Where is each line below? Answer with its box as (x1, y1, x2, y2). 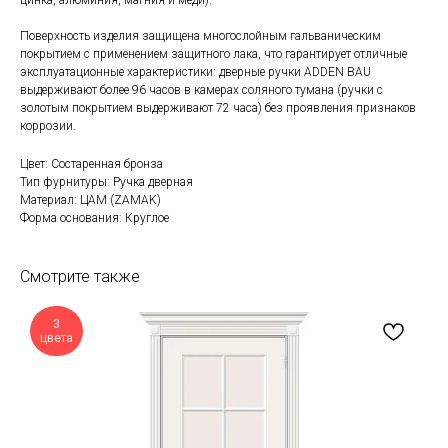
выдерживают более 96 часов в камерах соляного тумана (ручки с (20, 83, 383, 98)
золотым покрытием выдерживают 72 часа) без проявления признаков (20, 101, 416, 116)
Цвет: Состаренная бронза (20, 157, 163, 172)
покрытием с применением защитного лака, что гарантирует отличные (20, 47, 407, 62)
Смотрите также (20, 267, 140, 287)
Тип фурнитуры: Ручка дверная (20, 175, 193, 190)
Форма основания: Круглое (20, 211, 169, 226)
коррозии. (20, 119, 76, 134)
